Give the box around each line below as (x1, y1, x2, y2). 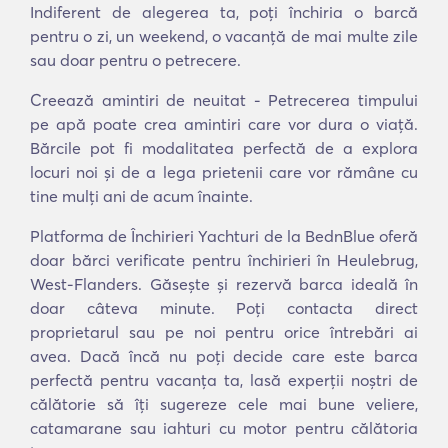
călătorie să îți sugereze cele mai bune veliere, (30, 394, 418, 414)
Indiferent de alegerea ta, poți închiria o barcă (30, 2, 418, 22)
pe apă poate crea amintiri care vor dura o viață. (30, 114, 418, 134)
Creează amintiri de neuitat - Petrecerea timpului (30, 90, 418, 110)
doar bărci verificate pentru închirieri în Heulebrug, (30, 250, 418, 270)
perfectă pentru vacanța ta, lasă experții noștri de (30, 370, 418, 390)
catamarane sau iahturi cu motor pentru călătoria (30, 418, 418, 438)
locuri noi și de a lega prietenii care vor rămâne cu (30, 162, 418, 182)
